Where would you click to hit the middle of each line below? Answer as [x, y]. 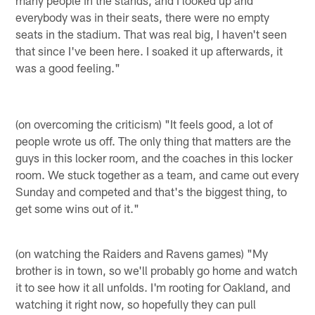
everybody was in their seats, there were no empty [143, 17]
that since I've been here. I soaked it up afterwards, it [149, 50]
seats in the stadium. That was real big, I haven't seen [152, 33]
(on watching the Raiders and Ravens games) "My [142, 253]
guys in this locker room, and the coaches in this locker [154, 157]
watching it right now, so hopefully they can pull [136, 303]
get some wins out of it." [78, 208]
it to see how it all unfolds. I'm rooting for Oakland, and [153, 287]
